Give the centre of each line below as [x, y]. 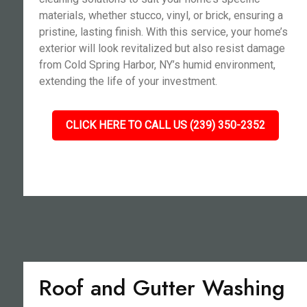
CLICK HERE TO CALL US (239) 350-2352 [165, 125]
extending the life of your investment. [128, 81]
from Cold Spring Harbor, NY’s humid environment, [157, 65]
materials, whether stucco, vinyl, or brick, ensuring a [161, 15]
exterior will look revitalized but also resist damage [162, 48]
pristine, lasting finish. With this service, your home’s [163, 32]
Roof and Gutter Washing [162, 288]
